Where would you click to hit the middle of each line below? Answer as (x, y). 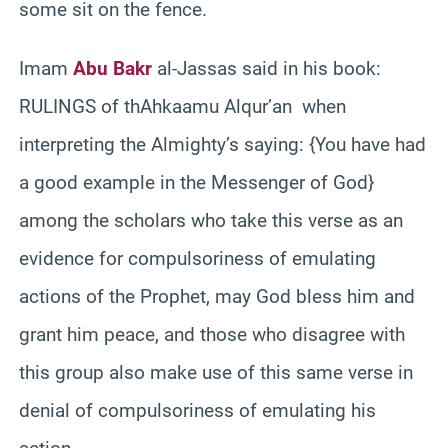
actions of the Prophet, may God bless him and (217, 296)
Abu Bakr (112, 68)
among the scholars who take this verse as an (211, 220)
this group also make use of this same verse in (216, 372)
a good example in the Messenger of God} (196, 182)
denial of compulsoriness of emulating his (197, 410)
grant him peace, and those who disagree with (212, 334)
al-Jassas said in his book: (266, 68)
